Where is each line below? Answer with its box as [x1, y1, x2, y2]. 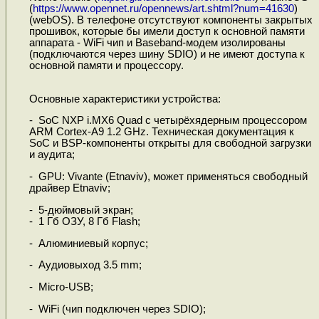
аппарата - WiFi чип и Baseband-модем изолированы [28, 37, 286, 49]
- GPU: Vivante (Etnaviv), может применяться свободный [28, 171, 308, 183]
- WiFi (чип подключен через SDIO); [28, 303, 206, 315]
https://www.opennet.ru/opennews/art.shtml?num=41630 [32, 3, 294, 15]
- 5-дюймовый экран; [28, 204, 133, 216]
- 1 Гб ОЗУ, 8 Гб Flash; [28, 215, 140, 227]
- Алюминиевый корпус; [28, 237, 148, 249]
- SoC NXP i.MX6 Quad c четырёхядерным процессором [28, 115, 307, 127]
